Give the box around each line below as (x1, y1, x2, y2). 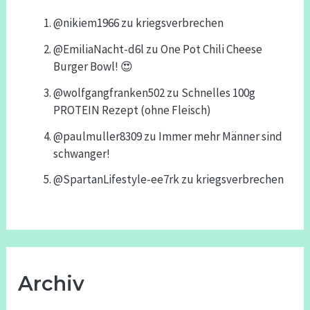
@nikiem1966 (53, 15, 120, 31)
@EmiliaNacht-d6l (53, 42, 145, 57)
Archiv (18, 271, 85, 296)
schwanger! (53, 145, 111, 161)
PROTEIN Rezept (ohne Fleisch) (53, 102, 212, 118)
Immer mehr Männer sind (158, 128, 283, 144)
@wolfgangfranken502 (53, 84, 165, 100)
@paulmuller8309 (53, 128, 143, 144)
